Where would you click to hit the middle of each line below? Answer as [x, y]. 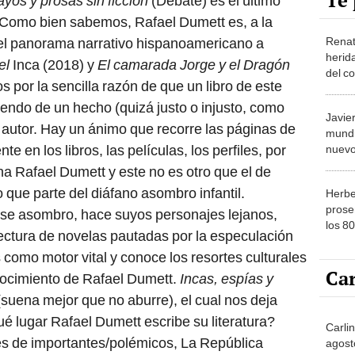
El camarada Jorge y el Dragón [194, 65]
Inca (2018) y [53, 65]
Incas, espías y [227, 279]
